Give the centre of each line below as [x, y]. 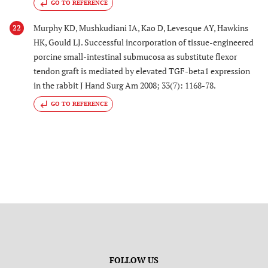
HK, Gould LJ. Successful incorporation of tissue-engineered [144, 42]
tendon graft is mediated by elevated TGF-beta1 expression [142, 71]
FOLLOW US [134, 260]
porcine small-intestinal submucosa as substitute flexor [135, 57]
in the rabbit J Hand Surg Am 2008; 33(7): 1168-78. [125, 86]
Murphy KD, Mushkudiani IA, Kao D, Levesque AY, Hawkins [141, 28]
